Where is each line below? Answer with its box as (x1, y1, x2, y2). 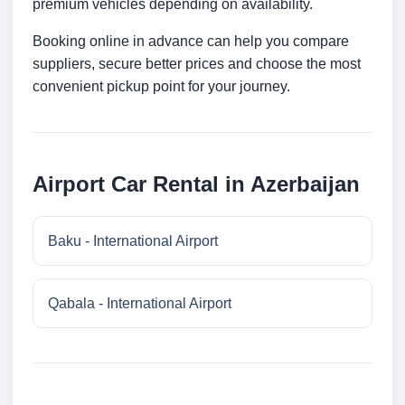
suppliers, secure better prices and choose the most (33, 56, 361, 72)
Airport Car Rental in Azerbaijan (33, 172, 360, 197)
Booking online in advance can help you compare (33, 33, 349, 50)
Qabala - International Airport (48, 296, 231, 312)
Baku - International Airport (48, 233, 218, 250)
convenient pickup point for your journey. (33, 79, 290, 95)
